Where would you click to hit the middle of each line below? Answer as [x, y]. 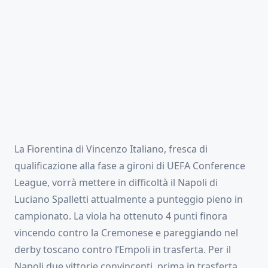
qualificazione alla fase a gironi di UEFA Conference [130, 166]
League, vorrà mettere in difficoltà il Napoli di [116, 183]
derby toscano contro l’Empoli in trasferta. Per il [123, 250]
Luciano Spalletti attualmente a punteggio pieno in [129, 200]
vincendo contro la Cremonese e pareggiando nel [126, 233]
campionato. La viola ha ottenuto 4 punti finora [121, 216]
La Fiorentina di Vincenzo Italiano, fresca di [111, 149]
